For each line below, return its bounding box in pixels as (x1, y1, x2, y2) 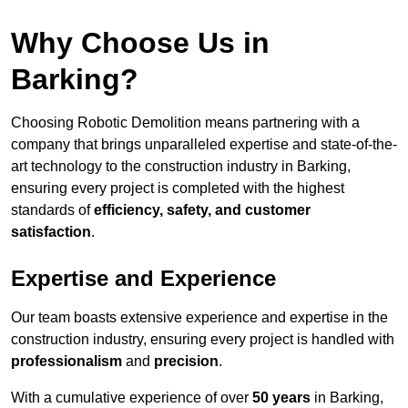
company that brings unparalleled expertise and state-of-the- (11, 137, 397, 153)
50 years (252, 390, 311, 406)
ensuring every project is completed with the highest (11, 180, 344, 197)
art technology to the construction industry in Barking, (11, 158, 351, 175)
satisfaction (11, 224, 91, 240)
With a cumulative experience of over (11, 390, 252, 406)
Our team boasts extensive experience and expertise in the (11, 310, 388, 326)
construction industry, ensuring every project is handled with (11, 331, 394, 348)
